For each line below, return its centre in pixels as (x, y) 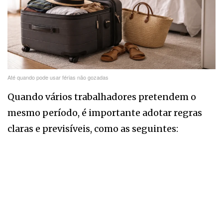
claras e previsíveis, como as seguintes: (93, 129)
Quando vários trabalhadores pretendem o (102, 97)
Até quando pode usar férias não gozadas (58, 77)
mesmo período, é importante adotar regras (105, 113)
